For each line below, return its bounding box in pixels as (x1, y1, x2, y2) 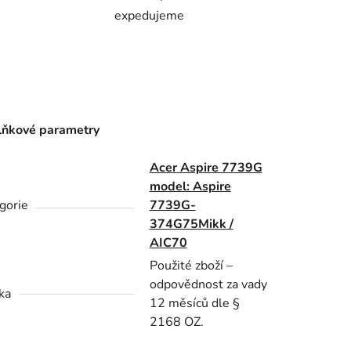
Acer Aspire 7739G (149, 159, 262, 177)
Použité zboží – (149, 257, 233, 275)
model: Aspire (149, 178, 231, 196)
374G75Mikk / (149, 215, 233, 233)
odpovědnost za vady (149, 276, 267, 294)
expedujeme (114, 7, 184, 25)
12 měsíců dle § (149, 295, 240, 313)
